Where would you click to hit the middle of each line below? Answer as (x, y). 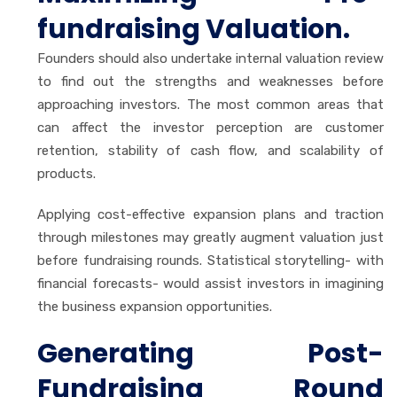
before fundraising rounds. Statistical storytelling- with (210, 260)
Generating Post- (210, 353)
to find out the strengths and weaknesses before (210, 81)
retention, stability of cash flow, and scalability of (210, 150)
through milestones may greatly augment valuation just (210, 237)
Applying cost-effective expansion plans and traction (210, 214)
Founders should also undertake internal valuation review (210, 58)
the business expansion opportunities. (155, 306)
